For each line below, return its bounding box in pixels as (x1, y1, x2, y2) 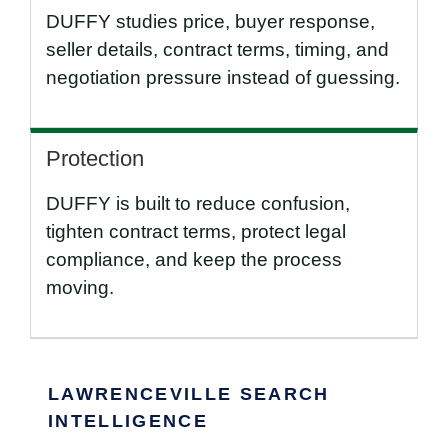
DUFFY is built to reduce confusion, (46, 193, 350, 215)
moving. (46, 277, 114, 299)
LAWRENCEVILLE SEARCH (48, 384, 330, 405)
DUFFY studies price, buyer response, (46, 11, 375, 33)
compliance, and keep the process (46, 249, 342, 271)
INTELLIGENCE (48, 411, 209, 432)
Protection (46, 146, 144, 172)
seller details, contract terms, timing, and (46, 39, 389, 61)
